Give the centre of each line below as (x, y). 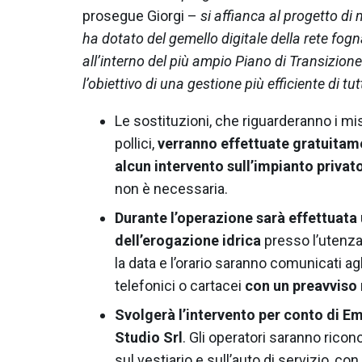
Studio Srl (149, 337)
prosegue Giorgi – (141, 15)
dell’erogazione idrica (188, 240)
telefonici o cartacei (180, 285)
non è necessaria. (171, 188)
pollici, (136, 143)
